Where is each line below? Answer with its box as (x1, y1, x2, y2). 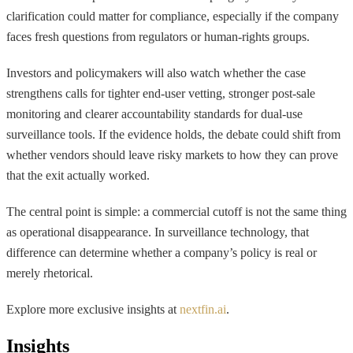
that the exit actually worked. (6, 168, 150, 182)
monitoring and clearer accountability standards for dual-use (6, 106, 303, 121)
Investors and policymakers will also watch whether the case (6, 65, 306, 80)
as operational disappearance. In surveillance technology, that (6, 225, 309, 239)
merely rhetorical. (6, 266, 93, 280)
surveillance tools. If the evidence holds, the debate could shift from (6, 127, 340, 141)
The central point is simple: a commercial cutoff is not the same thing (6, 204, 347, 218)
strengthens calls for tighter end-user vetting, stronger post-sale (6, 86, 315, 100)
